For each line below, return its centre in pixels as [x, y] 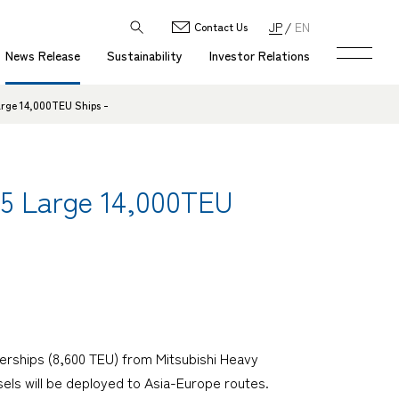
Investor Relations [260, 55]
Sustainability [145, 55]
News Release [43, 55]
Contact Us [221, 26]
